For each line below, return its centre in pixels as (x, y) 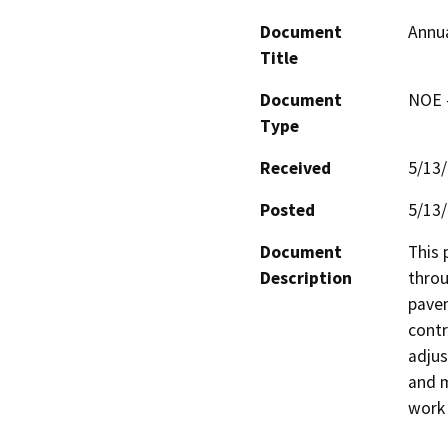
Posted (287, 209)
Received (295, 167)
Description (306, 277)
